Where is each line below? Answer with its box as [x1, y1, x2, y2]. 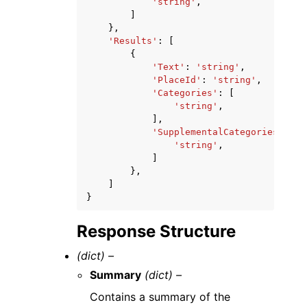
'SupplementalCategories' [152, 127, 284, 138]
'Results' [108, 36, 158, 47]
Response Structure [77, 221, 236, 242]
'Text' [152, 62, 185, 73]
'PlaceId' [152, 75, 201, 86]
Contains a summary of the [90, 290, 231, 304]
